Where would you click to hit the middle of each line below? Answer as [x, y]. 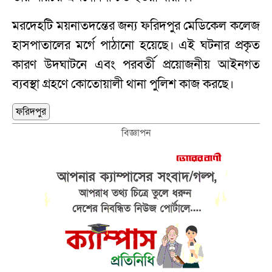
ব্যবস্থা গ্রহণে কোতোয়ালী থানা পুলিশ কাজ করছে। [123, 84]
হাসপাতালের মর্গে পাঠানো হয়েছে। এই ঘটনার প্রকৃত [136, 45]
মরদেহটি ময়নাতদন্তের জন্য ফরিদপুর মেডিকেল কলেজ [136, 25]
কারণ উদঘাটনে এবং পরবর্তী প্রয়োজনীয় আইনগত [136, 64]
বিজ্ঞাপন [136, 133]
